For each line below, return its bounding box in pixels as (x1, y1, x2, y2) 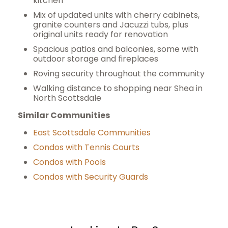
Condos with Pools (33, 156, 106, 168)
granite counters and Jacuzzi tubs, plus (33, 19, 188, 31)
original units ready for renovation (33, 28, 168, 40)
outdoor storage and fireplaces (33, 53, 158, 65)
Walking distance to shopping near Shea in (33, 82, 203, 94)
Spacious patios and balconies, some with (33, 43, 198, 55)
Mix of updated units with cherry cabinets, (33, 9, 199, 21)
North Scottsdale (33, 92, 101, 104)
